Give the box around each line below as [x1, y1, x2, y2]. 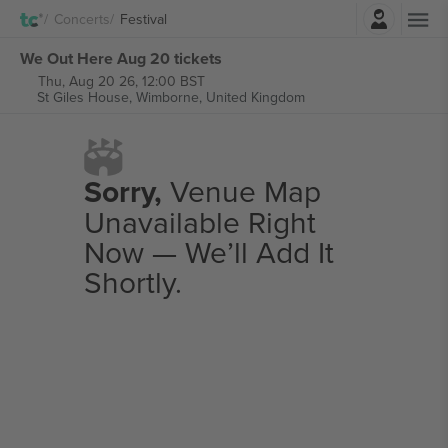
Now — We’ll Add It [83, 231, 334, 273]
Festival [120, 8, 167, 29]
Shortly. [83, 261, 182, 303]
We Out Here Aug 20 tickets [20, 46, 222, 70]
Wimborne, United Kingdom [135, 87, 305, 107]
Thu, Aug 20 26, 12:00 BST [37, 71, 205, 91]
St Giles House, [36, 87, 136, 107]
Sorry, [83, 170, 162, 213]
